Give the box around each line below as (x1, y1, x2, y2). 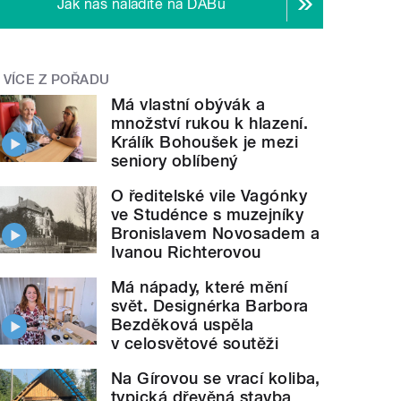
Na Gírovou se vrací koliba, (111, 369, 320, 388)
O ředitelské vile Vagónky (111, 186, 308, 206)
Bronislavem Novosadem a (111, 224, 320, 243)
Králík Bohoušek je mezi (111, 132, 299, 152)
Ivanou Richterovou (111, 243, 261, 262)
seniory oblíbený (111, 151, 238, 171)
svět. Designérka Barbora (111, 296, 309, 316)
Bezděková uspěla (111, 315, 254, 335)
